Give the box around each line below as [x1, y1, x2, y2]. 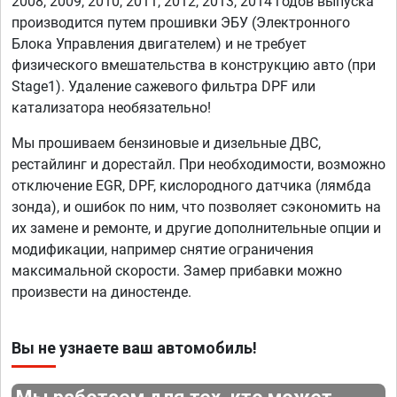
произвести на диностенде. [12, 284, 191, 301]
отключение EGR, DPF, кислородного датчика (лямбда [12, 177, 371, 195]
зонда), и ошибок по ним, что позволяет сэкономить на [12, 198, 381, 216]
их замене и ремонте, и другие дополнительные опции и [12, 220, 381, 237]
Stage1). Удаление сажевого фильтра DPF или [12, 78, 315, 96]
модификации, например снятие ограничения [12, 241, 314, 259]
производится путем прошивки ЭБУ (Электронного [12, 14, 350, 32]
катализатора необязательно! [12, 99, 211, 117]
